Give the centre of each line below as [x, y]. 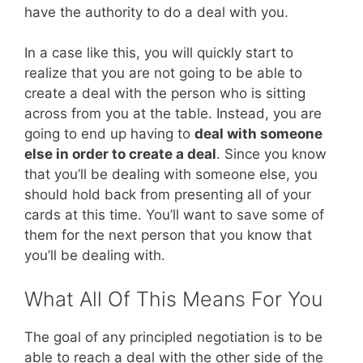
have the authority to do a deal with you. [156, 12]
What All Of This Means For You [173, 299]
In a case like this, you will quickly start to [159, 53]
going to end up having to [109, 134]
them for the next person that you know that [168, 235]
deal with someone [258, 134]
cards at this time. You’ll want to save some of [174, 215]
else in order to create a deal [120, 154]
